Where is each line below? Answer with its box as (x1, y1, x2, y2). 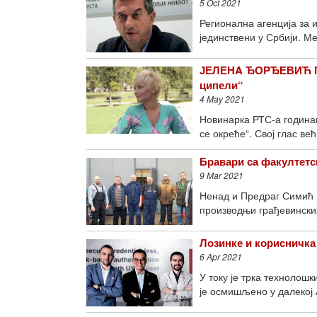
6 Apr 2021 (200, 250, 242, 263)
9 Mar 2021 (200, 169, 243, 181)
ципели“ (200, 77, 243, 93)
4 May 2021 (200, 93, 245, 105)
